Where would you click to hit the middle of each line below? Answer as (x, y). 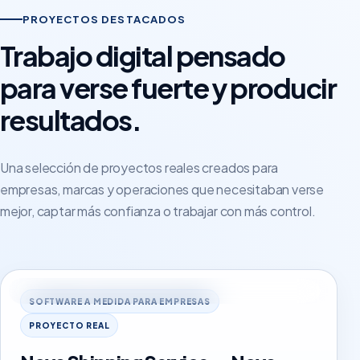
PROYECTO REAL (70, 325)
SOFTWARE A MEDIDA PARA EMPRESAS (120, 301)
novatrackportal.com (88, 291)
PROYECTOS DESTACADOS (104, 19)
